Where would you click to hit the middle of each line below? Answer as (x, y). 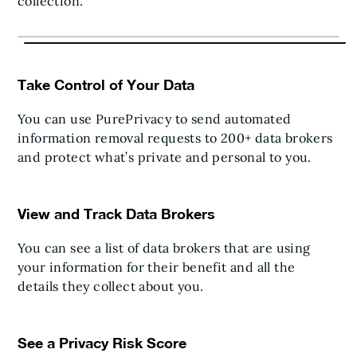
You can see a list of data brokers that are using (164, 247)
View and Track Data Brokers (116, 213)
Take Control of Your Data (106, 84)
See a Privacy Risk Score (102, 342)
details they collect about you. (111, 286)
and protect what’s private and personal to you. (165, 157)
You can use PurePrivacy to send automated (155, 118)
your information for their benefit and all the (157, 267)
